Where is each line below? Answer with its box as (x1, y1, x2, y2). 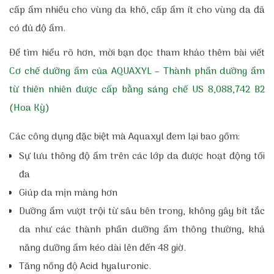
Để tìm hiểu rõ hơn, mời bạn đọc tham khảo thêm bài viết (9, 45, 265, 61)
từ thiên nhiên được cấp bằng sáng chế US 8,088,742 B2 (9, 82, 265, 98)
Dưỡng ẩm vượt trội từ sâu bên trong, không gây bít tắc (19, 204, 265, 220)
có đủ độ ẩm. (9, 21, 68, 37)
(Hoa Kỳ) (9, 100, 50, 116)
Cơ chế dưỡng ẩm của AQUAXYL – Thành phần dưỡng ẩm (9, 64, 265, 80)
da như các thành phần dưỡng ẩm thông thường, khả (19, 222, 265, 238)
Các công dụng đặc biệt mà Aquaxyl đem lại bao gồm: (9, 129, 240, 145)
